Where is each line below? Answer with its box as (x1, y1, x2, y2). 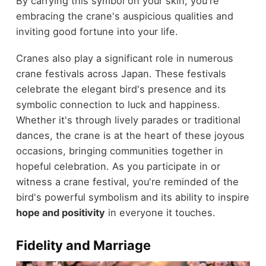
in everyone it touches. (104, 206, 216, 218)
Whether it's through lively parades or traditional (15, 113, 240, 126)
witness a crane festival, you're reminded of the (15, 175, 239, 188)
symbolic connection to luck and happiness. (15, 98, 220, 110)
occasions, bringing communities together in (15, 144, 223, 157)
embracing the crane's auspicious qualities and (15, 10, 233, 23)
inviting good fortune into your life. (15, 26, 178, 38)
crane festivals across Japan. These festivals (15, 67, 226, 80)
